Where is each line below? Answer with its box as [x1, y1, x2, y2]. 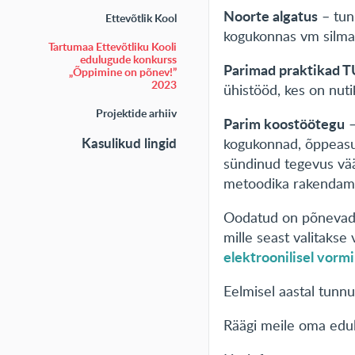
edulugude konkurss [79, 52, 177, 67]
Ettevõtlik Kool [105, 10, 177, 25]
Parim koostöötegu [223, 113, 345, 134]
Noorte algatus [223, 5, 319, 26]
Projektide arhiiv [95, 105, 177, 120]
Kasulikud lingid [81, 133, 177, 152]
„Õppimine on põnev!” [68, 64, 177, 79]
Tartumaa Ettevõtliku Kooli [48, 39, 177, 54]
